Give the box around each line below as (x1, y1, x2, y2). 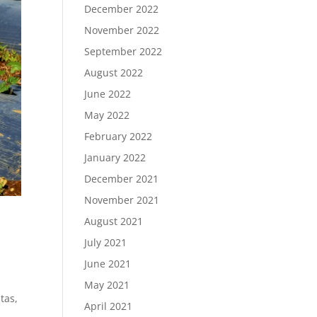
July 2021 (84, 236, 127, 249)
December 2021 (84, 172, 159, 185)
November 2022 (84, 23, 160, 37)
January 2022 (84, 151, 146, 164)
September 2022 (84, 45, 163, 58)
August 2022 (84, 66, 144, 79)
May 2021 (84, 278, 130, 292)
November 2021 (84, 193, 160, 207)
